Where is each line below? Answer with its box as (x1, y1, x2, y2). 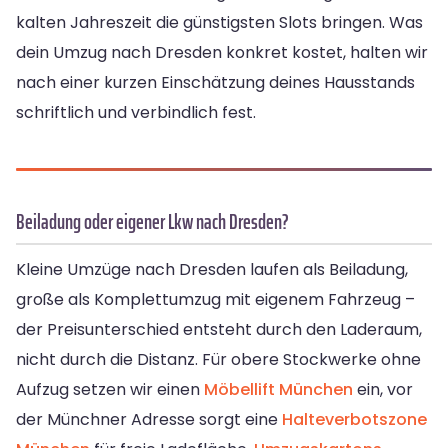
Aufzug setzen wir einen (16, 377, 204, 401)
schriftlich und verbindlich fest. (16, 100, 256, 124)
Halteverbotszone (282, 407, 427, 431)
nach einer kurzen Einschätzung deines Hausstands (16, 70, 415, 94)
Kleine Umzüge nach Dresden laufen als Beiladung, (16, 257, 408, 281)
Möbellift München (204, 377, 353, 401)
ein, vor (353, 377, 413, 401)
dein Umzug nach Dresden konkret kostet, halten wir (16, 40, 428, 64)
